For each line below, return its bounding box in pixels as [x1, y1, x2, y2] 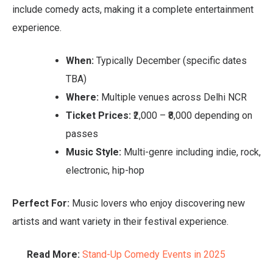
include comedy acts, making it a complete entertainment [12, 3, 253, 15]
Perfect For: [12, 197, 69, 209]
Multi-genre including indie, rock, [121, 146, 261, 158]
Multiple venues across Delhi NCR [99, 91, 247, 103]
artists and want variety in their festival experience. [12, 215, 229, 227]
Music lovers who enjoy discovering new [69, 197, 245, 209]
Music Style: [66, 146, 121, 158]
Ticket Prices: [66, 109, 131, 121]
